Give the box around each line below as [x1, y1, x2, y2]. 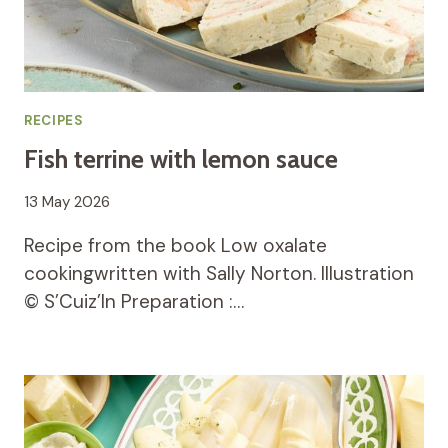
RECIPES [24, 112, 84, 130]
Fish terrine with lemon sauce [24, 144, 338, 175]
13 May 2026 [24, 191, 110, 212]
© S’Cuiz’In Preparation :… [24, 288, 244, 314]
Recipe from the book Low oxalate [24, 232, 327, 258]
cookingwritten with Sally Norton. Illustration [24, 260, 414, 286]
